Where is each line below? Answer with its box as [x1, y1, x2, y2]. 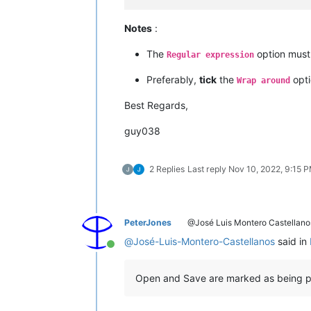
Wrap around [237, 75, 290, 85]
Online [110, 244, 142, 258]
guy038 [124, 124, 160, 137]
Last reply [187, 163, 228, 174]
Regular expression [167, 49, 254, 60]
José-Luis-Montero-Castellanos [133, 235, 275, 247]
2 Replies [149, 163, 185, 174]
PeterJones [124, 217, 171, 228]
